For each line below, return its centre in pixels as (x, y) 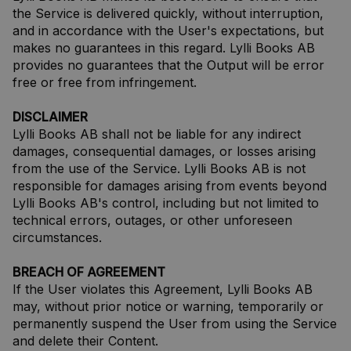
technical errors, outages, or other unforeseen (152, 220)
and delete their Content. (85, 341)
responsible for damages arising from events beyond (170, 186)
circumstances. (57, 237)
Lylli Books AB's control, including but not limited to (166, 203)
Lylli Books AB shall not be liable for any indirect (157, 134)
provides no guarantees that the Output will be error (168, 65)
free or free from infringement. (105, 82)
